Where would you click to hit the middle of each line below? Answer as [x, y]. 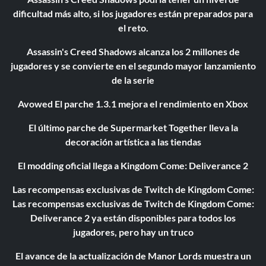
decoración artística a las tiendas [133, 142]
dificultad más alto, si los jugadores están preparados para [133, 14]
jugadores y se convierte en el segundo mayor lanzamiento [133, 66]
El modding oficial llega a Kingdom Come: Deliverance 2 [133, 166]
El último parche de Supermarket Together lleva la [133, 128]
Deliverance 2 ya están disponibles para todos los [133, 218]
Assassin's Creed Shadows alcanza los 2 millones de [133, 52]
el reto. [133, 28]
